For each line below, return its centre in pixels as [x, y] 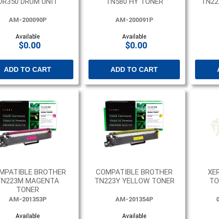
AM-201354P [134, 199]
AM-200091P [134, 20]
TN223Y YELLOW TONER [134, 181]
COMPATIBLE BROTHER [134, 172]
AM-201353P [28, 199]
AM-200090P [28, 20]
